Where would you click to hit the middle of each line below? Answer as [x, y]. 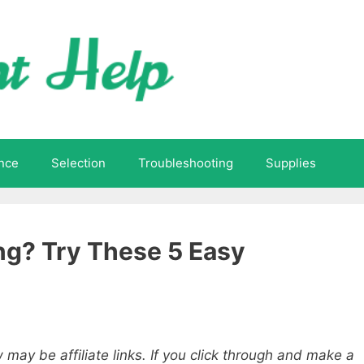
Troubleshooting [186, 162]
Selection [78, 162]
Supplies [291, 162]
